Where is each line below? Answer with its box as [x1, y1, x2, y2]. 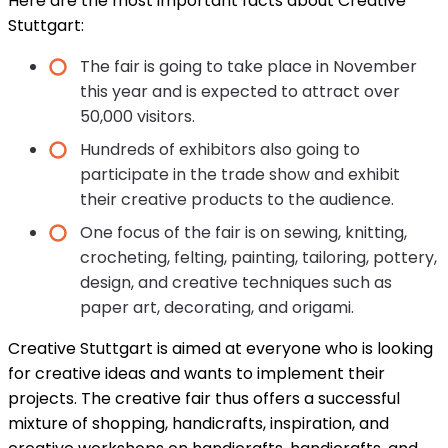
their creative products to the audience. [80, 187, 394, 211]
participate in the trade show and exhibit [80, 162, 400, 186]
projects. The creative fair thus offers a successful [8, 386, 400, 410]
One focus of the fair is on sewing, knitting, [80, 220, 407, 244]
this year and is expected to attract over [80, 79, 400, 103]
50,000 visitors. [80, 104, 195, 128]
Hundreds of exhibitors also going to [80, 137, 360, 161]
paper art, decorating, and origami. [80, 295, 354, 319]
